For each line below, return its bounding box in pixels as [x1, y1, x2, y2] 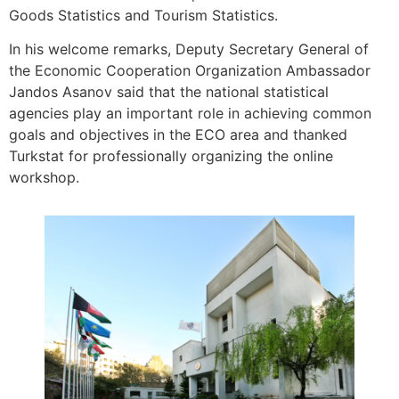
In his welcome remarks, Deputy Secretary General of [9, 40, 369, 59]
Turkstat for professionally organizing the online [9, 147, 333, 166]
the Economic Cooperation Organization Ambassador [9, 61, 370, 80]
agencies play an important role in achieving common [9, 104, 371, 123]
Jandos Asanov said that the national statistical [9, 83, 329, 102]
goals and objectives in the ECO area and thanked [9, 126, 347, 144]
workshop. [9, 168, 79, 187]
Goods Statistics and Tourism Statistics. [9, 5, 282, 24]
